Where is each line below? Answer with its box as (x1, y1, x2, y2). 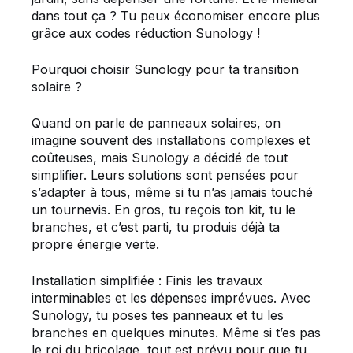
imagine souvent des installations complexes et (32, 132, 310, 149)
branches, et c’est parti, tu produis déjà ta (32, 219, 280, 236)
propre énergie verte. (32, 236, 159, 253)
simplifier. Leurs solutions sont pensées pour (32, 167, 299, 184)
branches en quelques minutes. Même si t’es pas (32, 325, 321, 341)
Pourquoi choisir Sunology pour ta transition (32, 61, 299, 78)
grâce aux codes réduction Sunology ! (32, 25, 260, 42)
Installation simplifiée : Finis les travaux (32, 273, 262, 289)
